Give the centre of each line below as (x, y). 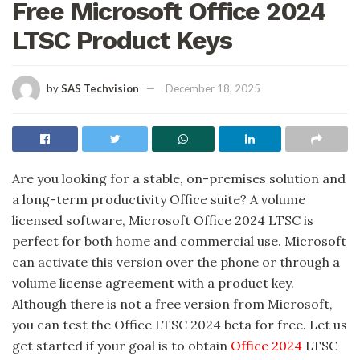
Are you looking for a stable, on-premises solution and (179, 178)
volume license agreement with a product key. (153, 282)
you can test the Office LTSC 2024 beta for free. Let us (180, 324)
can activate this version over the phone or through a (176, 262)
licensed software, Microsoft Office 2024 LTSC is (163, 220)
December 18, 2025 (213, 88)
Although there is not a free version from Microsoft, (172, 303)
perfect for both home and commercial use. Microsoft (179, 241)
